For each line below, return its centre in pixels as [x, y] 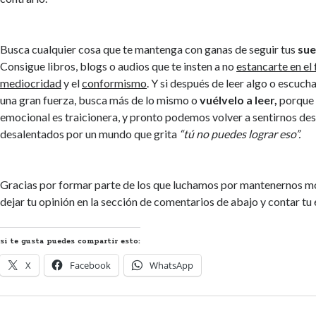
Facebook [91, 265]
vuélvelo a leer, [239, 99]
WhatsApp [172, 265]
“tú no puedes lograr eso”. [240, 133]
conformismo [115, 83]
